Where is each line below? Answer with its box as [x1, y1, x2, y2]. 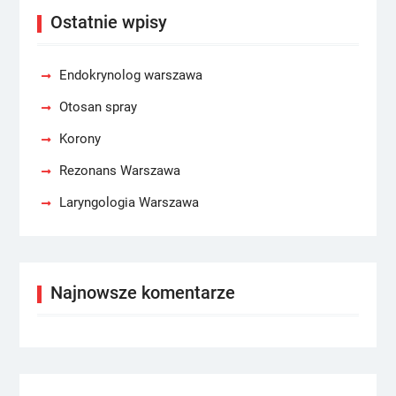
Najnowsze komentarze [49, 282, 235, 303]
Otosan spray [58, 99, 137, 115]
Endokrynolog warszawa [58, 67, 202, 83]
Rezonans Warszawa [58, 163, 180, 179]
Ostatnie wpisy [49, 11, 167, 33]
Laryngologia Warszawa [58, 194, 199, 210]
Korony [58, 131, 101, 147]
